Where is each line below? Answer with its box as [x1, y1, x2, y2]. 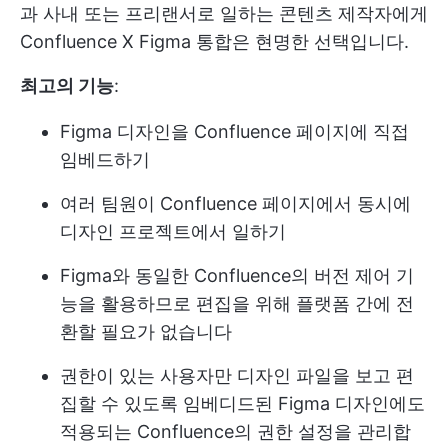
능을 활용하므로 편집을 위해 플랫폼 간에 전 [60, 292, 414, 314]
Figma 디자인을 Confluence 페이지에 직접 [60, 120, 409, 142]
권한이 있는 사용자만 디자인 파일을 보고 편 [60, 364, 414, 386]
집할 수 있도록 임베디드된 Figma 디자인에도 [60, 392, 425, 414]
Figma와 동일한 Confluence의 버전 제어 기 [60, 264, 414, 286]
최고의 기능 [20, 74, 114, 96]
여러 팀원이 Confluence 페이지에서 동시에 [60, 192, 411, 214]
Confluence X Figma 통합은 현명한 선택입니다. [20, 30, 409, 52]
